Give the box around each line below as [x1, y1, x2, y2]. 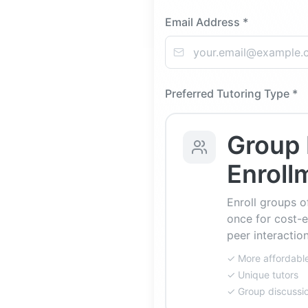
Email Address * [165, 15, 248, 29]
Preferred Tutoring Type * [165, 87, 298, 100]
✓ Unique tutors [227, 269, 298, 280]
